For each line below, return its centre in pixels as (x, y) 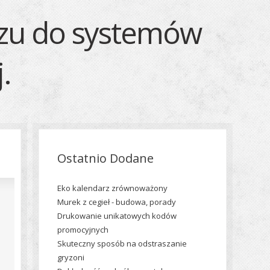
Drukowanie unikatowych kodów (117, 216)
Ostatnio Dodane (105, 158)
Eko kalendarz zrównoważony (112, 188)
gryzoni (71, 257)
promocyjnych (83, 230)
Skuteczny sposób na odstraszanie (122, 243)
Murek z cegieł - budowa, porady (117, 202)
